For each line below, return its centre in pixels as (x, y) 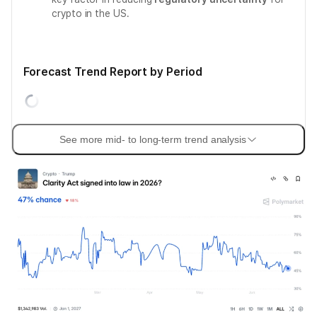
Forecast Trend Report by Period (113, 72)
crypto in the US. (91, 13)
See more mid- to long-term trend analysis (153, 139)
